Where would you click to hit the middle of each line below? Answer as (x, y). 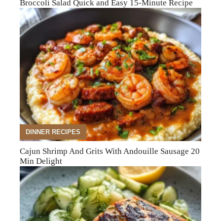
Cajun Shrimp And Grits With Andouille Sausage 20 (110, 151)
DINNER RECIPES (53, 132)
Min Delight (41, 161)
